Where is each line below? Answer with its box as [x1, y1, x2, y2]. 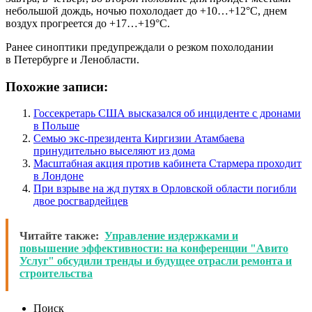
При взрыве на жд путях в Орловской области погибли [33, 182, 297, 195]
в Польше [33, 120, 79, 132]
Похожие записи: [6, 79, 108, 94]
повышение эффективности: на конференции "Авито [19, 242, 288, 255]
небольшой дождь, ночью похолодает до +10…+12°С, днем [6, 4, 287, 17]
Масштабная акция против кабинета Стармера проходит [33, 157, 302, 170]
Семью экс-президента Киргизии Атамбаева [33, 132, 244, 145]
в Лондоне [33, 170, 84, 182]
